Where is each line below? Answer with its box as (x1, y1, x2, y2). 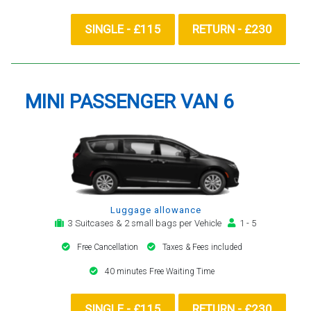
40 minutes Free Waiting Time (105, 266, 215, 276)
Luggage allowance (110, 204, 201, 215)
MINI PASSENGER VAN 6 (25, 90, 234, 113)
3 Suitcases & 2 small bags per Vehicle (64, 217, 228, 228)
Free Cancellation (77, 242, 140, 252)
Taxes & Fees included (162, 242, 242, 252)
